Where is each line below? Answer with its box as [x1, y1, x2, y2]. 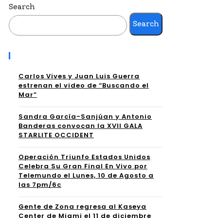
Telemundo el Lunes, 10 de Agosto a [18, 171, 154, 180]
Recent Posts [16, 50, 70, 60]
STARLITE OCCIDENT [18, 130, 94, 140]
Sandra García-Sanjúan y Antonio [18, 112, 152, 121]
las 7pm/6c [18, 180, 61, 189]
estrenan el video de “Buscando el [18, 81, 149, 90]
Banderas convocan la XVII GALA [18, 121, 143, 130]
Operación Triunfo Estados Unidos [18, 152, 150, 162]
